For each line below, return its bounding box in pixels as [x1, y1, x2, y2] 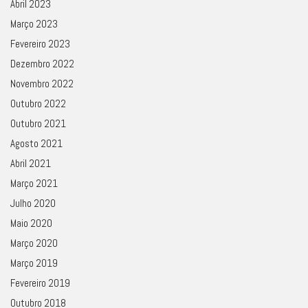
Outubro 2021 [10, 116, 66, 130]
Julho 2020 [10, 196, 56, 210]
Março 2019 [10, 256, 58, 269]
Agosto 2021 [10, 136, 63, 150]
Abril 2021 [10, 156, 51, 170]
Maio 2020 [10, 216, 52, 230]
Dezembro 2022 [10, 56, 74, 70]
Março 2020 [10, 236, 58, 250]
